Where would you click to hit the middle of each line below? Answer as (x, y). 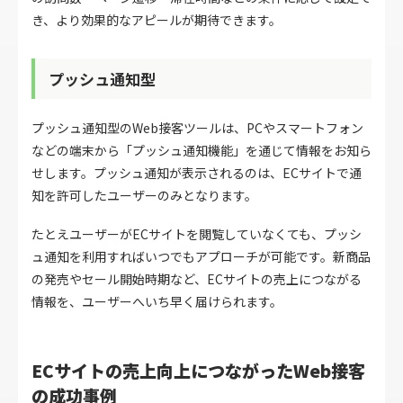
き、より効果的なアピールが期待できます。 (157, 20)
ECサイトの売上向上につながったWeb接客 (198, 371)
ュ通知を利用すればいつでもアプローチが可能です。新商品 (201, 257)
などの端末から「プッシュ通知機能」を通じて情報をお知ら (201, 151)
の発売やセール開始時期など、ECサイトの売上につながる (197, 279)
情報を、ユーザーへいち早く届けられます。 (157, 302)
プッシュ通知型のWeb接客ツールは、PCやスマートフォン (197, 128)
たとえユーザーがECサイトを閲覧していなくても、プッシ (197, 234)
